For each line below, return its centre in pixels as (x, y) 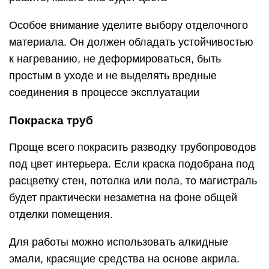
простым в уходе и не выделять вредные (113, 75)
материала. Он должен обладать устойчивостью (131, 42)
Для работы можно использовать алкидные (119, 242)
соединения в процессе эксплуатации (104, 92)
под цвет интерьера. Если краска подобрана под (132, 164)
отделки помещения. (61, 214)
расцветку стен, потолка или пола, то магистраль (133, 180)
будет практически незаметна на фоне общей (123, 197)
